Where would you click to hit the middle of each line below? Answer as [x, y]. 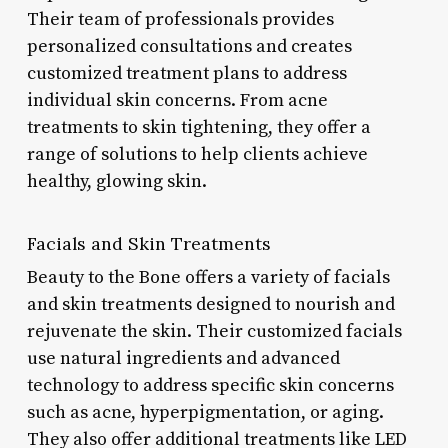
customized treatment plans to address [186, 73]
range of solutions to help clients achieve [197, 154]
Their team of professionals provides [180, 19]
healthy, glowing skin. [116, 181]
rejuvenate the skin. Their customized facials [214, 331]
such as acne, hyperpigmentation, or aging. [205, 412]
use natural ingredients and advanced [183, 358]
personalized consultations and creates [189, 46]
